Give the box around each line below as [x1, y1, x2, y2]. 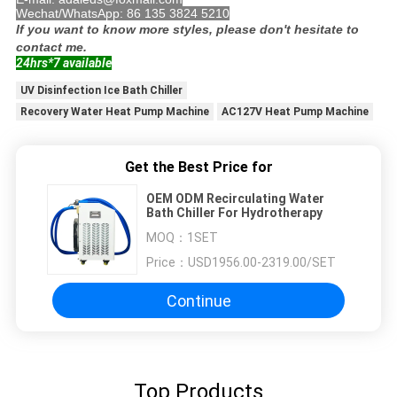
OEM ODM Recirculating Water [146, 191, 324, 206]
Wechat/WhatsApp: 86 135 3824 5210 [15, 6, 230, 21]
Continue [166, 291, 231, 310]
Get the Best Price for [124, 159, 273, 176]
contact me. [15, 40, 87, 55]
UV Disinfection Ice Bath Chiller [19, 84, 183, 97]
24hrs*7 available [15, 56, 112, 71]
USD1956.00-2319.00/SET [188, 255, 336, 270]
